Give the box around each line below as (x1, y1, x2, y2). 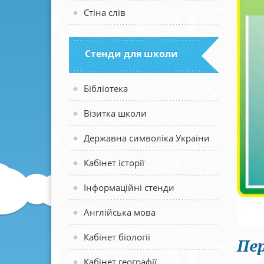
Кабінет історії (84, 157, 144, 169)
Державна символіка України (84, 132, 210, 144)
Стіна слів (84, 6, 126, 18)
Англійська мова (84, 206, 156, 218)
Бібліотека (84, 82, 128, 94)
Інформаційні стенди (84, 181, 174, 193)
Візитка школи (84, 107, 147, 119)
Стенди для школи (85, 47, 178, 60)
